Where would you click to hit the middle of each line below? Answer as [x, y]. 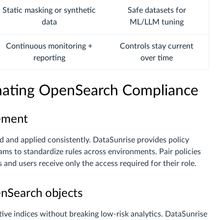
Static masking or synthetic [49, 10]
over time [157, 58]
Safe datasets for [157, 10]
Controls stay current [157, 46]
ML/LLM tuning [157, 22]
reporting [49, 58]
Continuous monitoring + [49, 46]
